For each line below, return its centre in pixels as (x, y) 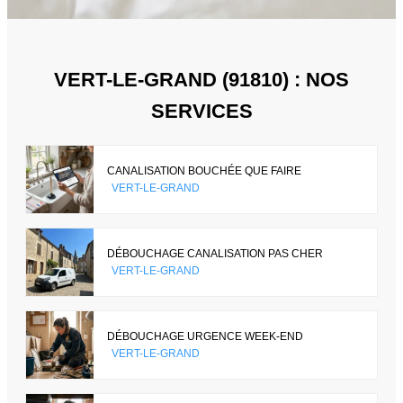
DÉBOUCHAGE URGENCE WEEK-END (205, 336)
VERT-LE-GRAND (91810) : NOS (201, 80)
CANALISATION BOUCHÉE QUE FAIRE (204, 170)
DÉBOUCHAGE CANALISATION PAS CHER (215, 253)
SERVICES (201, 112)
